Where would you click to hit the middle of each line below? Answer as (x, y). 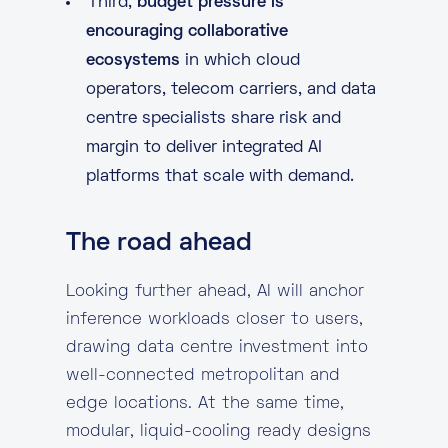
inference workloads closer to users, (214, 320)
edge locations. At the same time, (205, 404)
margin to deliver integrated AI (204, 148)
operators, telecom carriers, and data (231, 90)
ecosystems (133, 61)
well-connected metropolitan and (203, 376)
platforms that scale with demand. (220, 177)
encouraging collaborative (187, 32)
